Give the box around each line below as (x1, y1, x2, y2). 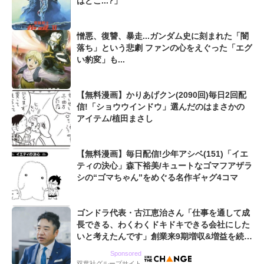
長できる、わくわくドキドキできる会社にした (77, 220, 250, 230)
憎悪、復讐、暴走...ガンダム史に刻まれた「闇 (77, 31, 249, 41)
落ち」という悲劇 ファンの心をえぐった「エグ (77, 43, 252, 53)
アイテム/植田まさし (77, 114, 153, 124)
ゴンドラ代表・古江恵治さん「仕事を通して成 (77, 208, 250, 218)
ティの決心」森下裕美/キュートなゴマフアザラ (77, 161, 252, 171)
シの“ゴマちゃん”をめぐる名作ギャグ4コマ (77, 173, 238, 183)
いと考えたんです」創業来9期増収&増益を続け (77, 232, 252, 242)
